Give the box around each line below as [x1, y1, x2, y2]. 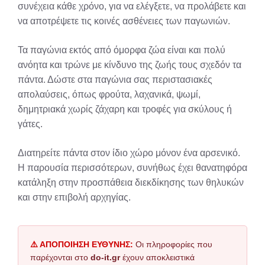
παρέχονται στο [30, 253, 91, 262]
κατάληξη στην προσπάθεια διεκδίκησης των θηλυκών [18, 177, 244, 188]
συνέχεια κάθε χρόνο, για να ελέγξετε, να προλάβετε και [18, 1, 246, 11]
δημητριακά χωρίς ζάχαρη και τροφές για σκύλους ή [18, 104, 232, 114]
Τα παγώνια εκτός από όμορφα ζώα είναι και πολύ [18, 45, 225, 55]
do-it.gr [91, 253, 120, 262]
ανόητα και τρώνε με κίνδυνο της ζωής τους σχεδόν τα [18, 60, 241, 70]
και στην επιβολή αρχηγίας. [18, 192, 131, 202]
